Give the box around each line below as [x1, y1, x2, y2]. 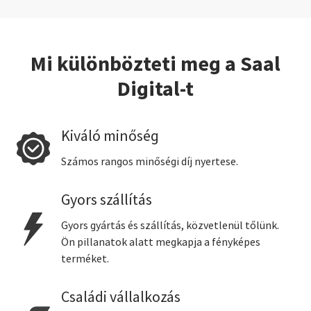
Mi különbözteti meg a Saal [31, 50, 280, 78]
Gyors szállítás [61, 190, 152, 210]
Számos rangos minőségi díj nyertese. [61, 155, 238, 169]
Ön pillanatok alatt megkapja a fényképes [61, 235, 260, 250]
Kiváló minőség [61, 126, 159, 146]
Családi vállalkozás [61, 287, 180, 308]
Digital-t [117, 75, 194, 103]
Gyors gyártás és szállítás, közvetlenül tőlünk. [61, 219, 279, 233]
